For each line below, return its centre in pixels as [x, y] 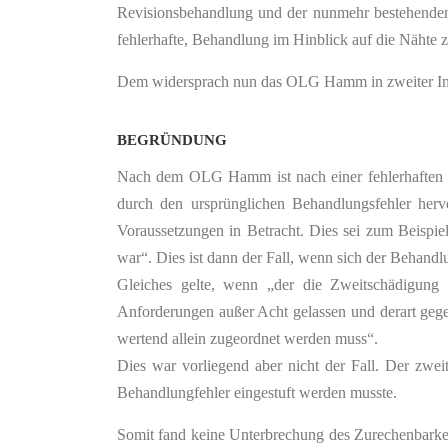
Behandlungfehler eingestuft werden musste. [257, 392]
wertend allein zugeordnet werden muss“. [247, 338]
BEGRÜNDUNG [172, 140]
